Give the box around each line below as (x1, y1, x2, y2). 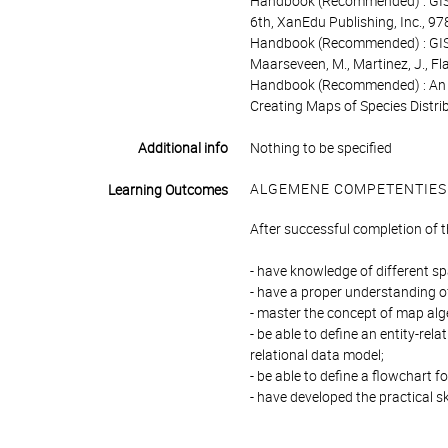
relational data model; (249, 347, 384, 363)
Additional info (137, 140, 228, 156)
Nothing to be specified (249, 140, 392, 156)
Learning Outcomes (107, 182, 228, 198)
